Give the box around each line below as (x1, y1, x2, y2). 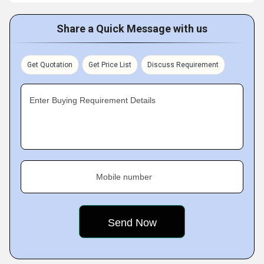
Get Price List (88, 61, 131, 69)
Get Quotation (27, 61, 72, 69)
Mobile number (96, 172, 152, 181)
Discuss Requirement (147, 61, 219, 69)
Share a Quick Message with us (57, 22, 207, 35)
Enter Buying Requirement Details (29, 95, 156, 105)
